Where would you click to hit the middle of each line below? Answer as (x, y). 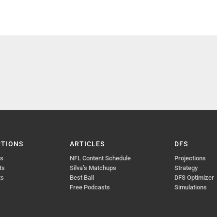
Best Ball (82, 178)
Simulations (190, 187)
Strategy (186, 168)
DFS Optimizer (194, 178)
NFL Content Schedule (101, 158)
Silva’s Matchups (93, 168)
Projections (190, 158)
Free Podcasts (90, 187)
